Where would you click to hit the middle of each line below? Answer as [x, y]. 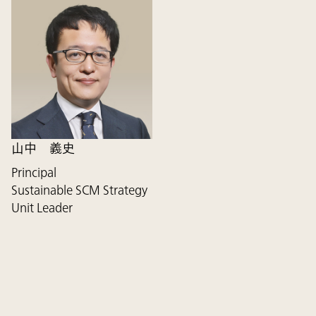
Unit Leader [42, 208]
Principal [34, 172]
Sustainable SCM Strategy [79, 190]
